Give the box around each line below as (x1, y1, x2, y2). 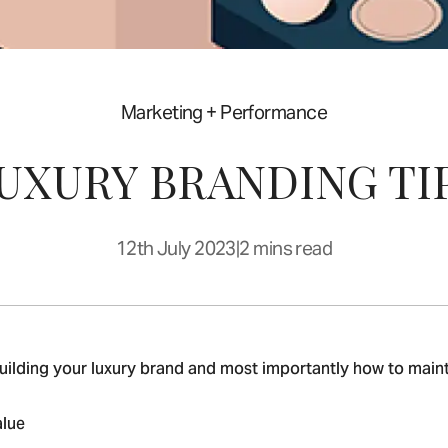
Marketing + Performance (121, 100, 327, 125)
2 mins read (239, 236, 333, 261)
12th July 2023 (115, 236, 236, 261)
